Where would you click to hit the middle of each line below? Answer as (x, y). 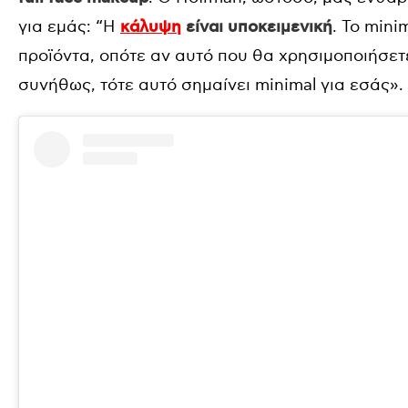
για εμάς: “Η (69, 27)
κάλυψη (151, 27)
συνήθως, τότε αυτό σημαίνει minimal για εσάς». (211, 85)
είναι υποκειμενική (257, 27)
